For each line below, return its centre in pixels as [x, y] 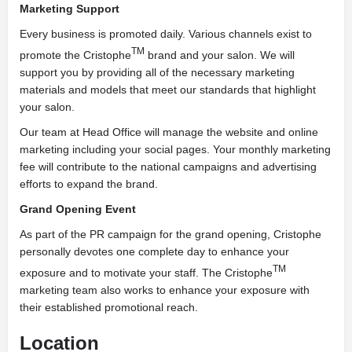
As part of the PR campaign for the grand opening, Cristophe [170, 234]
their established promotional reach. [109, 307]
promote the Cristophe [75, 55]
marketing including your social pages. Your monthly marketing [175, 149]
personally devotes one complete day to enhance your [154, 251]
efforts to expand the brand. [89, 183]
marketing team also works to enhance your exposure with [165, 290]
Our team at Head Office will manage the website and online [169, 132]
